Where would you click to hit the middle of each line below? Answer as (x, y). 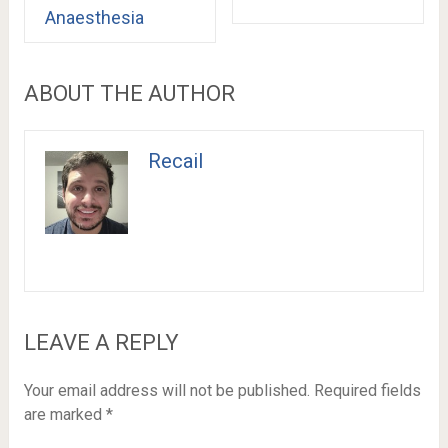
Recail (175, 160)
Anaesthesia (94, 17)
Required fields (367, 390)
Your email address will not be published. (166, 390)
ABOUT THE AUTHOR (129, 93)
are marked (64, 414)
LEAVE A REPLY (101, 342)
